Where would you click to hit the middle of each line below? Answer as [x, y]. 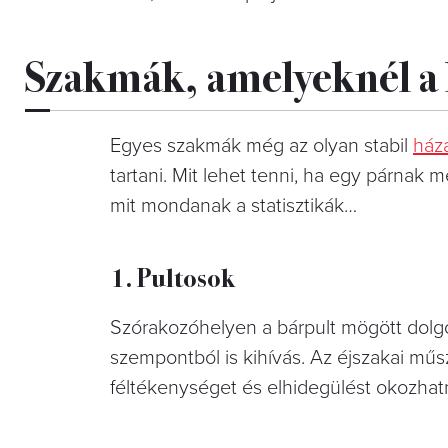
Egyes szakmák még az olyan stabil [261, 145]
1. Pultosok [172, 276]
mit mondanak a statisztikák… [233, 205]
